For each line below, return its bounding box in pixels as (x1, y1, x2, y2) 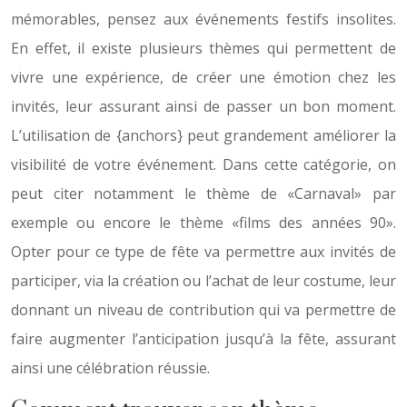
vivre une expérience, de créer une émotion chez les (11, 67, 396, 87)
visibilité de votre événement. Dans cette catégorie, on (11, 154, 396, 174)
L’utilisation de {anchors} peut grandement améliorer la (11, 125, 396, 145)
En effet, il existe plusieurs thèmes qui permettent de (11, 38, 396, 58)
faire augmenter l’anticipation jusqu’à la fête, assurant (11, 329, 396, 349)
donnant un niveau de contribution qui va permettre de (11, 300, 396, 320)
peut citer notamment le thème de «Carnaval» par (11, 184, 396, 203)
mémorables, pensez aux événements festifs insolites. (11, 9, 396, 29)
